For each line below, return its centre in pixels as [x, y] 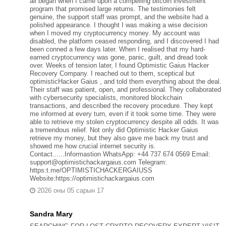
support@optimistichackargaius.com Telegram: [98, 162]
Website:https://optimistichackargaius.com [92, 178]
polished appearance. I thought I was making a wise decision [118, 25]
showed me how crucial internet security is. [93, 146]
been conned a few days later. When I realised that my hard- [117, 49]
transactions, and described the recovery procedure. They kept [121, 105]
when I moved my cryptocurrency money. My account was [115, 33]
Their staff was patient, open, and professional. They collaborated [125, 89]
